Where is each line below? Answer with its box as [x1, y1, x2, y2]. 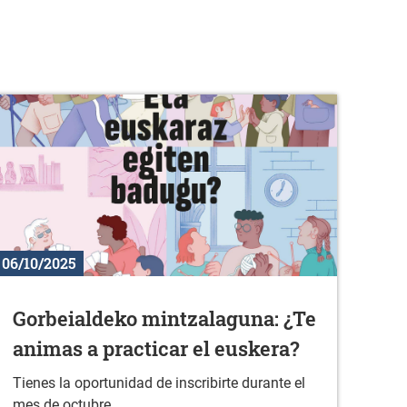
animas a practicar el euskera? [13, 335, 301, 362]
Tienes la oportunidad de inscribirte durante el [13, 374, 306, 392]
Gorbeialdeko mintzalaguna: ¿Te [13, 305, 317, 333]
